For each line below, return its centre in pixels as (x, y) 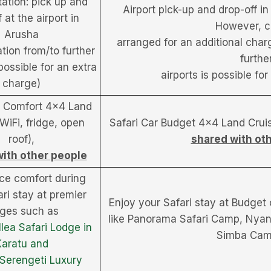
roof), (21, 139)
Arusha (21, 34)
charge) (21, 83)
